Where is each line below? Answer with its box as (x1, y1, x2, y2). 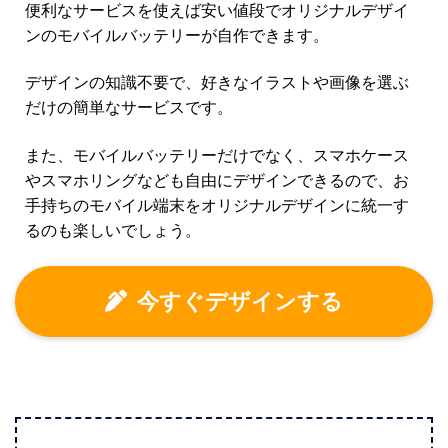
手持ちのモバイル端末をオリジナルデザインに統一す (25, 194, 409, 215)
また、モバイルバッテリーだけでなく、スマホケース (25, 144, 409, 165)
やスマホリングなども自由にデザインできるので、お (25, 169, 409, 190)
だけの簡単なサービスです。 (25, 97, 233, 118)
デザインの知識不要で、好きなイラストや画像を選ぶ (25, 72, 409, 93)
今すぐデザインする (137, 286, 343, 315)
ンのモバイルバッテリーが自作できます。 (25, 24, 329, 45)
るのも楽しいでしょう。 (25, 219, 201, 240)
